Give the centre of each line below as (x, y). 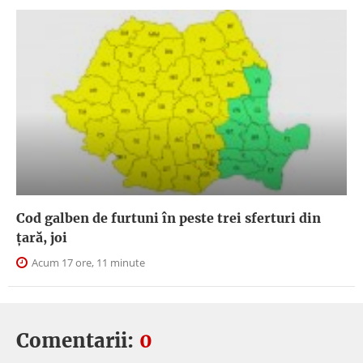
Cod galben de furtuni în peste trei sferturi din (169, 218)
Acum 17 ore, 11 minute (87, 263)
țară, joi (42, 238)
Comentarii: (78, 341)
